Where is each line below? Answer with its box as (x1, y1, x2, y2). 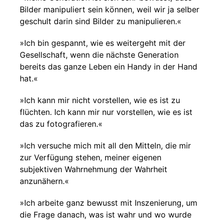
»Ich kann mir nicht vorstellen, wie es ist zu (20, 95, 180, 105)
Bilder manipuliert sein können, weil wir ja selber (20, 4, 199, 14)
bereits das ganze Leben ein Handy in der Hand (20, 62, 197, 72)
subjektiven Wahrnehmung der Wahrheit (20, 164, 167, 174)
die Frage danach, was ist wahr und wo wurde (20, 210, 191, 220)
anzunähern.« (20, 176, 69, 186)
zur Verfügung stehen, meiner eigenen (20, 152, 161, 162)
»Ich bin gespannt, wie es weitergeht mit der (20, 38, 185, 48)
